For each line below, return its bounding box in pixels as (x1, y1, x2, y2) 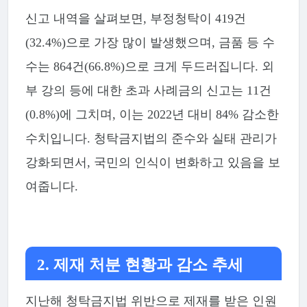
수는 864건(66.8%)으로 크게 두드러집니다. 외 (25, 60, 274, 74)
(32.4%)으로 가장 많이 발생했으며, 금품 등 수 (25, 36, 275, 50)
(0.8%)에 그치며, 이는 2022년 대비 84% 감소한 (25, 108, 279, 122)
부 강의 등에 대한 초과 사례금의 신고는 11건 (25, 84, 271, 98)
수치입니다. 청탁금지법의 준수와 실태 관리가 (25, 132, 277, 146)
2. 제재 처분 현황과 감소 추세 (37, 256, 244, 274)
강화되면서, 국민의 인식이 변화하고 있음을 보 (25, 156, 280, 170)
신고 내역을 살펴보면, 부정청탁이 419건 (25, 12, 246, 26)
